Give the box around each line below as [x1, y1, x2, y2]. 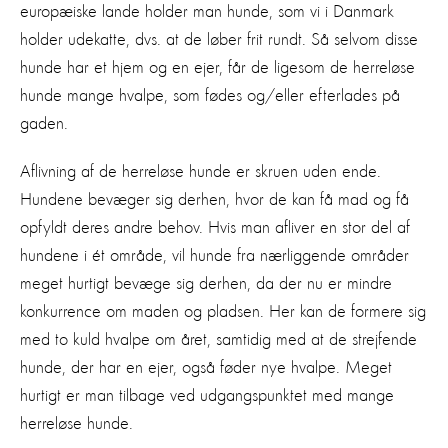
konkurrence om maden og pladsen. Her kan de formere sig [20, 302, 426, 321]
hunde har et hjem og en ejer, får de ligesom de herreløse [20, 58, 415, 77]
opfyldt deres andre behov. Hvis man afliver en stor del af [20, 218, 410, 237]
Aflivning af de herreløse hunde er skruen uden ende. [20, 162, 381, 181]
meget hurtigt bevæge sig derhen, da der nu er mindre [20, 274, 392, 293]
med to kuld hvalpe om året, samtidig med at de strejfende [20, 330, 417, 349]
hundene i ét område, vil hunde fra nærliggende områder [20, 246, 409, 265]
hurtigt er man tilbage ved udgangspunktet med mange [20, 386, 394, 405]
